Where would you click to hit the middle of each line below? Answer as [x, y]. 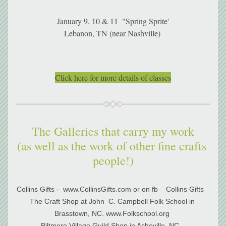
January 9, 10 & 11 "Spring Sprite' [113, 21]
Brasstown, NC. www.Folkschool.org [113, 213]
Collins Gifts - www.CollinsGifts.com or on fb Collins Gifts [113, 189]
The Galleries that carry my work [113, 131]
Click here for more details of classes [113, 77]
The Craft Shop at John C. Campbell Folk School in [112, 201]
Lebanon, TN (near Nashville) [113, 33]
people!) [113, 160]
